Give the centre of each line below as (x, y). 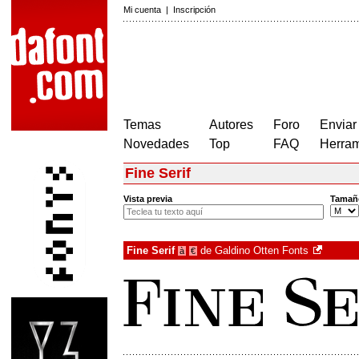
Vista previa (148, 199)
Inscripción (194, 10)
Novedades (156, 144)
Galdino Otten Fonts (262, 251)
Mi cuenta (142, 10)
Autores (231, 125)
